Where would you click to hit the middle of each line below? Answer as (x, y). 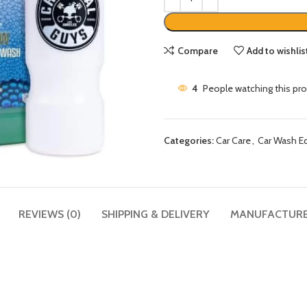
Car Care (233, 140)
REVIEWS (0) (49, 214)
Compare (197, 50)
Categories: (189, 140)
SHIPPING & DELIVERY (155, 214)
